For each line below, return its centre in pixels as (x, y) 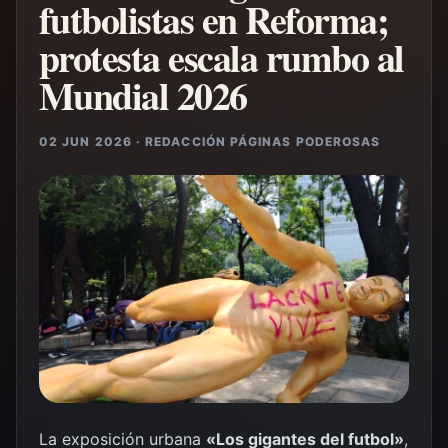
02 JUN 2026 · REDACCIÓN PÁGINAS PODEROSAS (210, 141)
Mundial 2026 (143, 95)
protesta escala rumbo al (221, 57)
